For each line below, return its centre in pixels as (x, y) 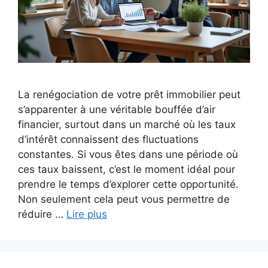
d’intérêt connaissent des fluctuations (108, 140)
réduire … (42, 214)
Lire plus (87, 214)
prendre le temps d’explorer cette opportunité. (128, 185)
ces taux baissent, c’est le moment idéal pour (127, 170)
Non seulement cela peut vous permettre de (124, 200)
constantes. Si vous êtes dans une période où (128, 155)
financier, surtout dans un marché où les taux (127, 125)
